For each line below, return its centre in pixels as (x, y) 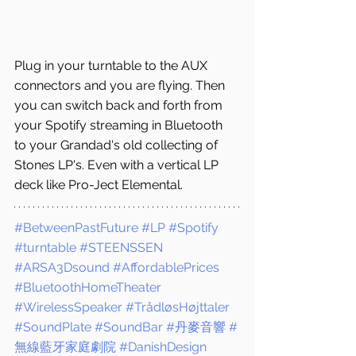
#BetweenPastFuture (76, 227)
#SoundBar (129, 327)
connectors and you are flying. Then (121, 85)
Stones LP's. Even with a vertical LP (118, 164)
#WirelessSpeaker (68, 307)
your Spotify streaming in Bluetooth (120, 125)
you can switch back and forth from (120, 105)
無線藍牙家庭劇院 (65, 346)
